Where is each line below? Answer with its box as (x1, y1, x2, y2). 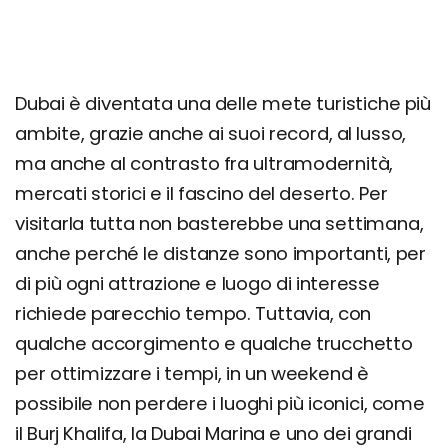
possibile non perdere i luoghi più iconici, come (15, 391, 425, 416)
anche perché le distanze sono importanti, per (15, 241, 426, 266)
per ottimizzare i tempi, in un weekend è (15, 361, 369, 386)
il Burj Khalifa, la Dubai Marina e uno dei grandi (15, 421, 412, 446)
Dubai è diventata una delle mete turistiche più (15, 91, 432, 116)
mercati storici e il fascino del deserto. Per (15, 181, 388, 206)
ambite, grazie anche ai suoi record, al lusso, (15, 121, 407, 146)
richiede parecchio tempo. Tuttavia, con (15, 301, 372, 326)
